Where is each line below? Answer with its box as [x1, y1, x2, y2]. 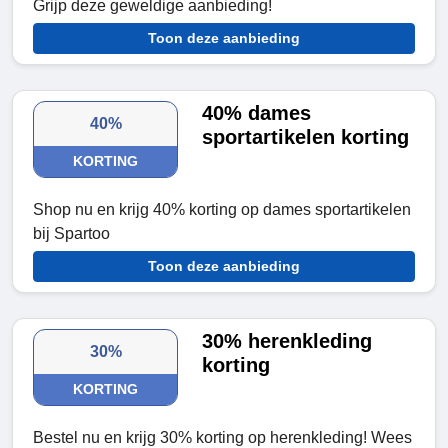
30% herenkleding [202, 330, 373, 353]
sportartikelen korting [202, 126, 410, 149]
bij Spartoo [33, 225, 110, 243]
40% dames [202, 102, 312, 125]
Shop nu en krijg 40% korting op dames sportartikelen [33, 201, 411, 219]
